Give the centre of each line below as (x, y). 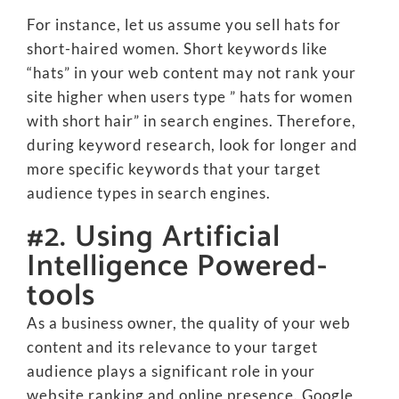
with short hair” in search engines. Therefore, (191, 121)
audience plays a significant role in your (171, 371)
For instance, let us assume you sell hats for (183, 25)
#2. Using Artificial (153, 238)
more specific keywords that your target (173, 169)
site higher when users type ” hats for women (189, 97)
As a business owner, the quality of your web (188, 323)
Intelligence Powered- (177, 267)
